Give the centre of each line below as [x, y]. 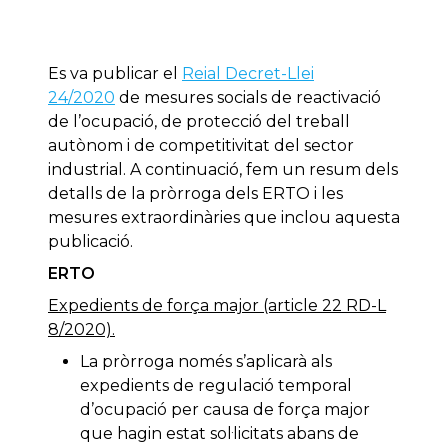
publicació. [90, 242]
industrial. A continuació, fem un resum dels [223, 170]
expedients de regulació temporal [216, 386]
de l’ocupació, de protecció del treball [199, 122]
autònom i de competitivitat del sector [201, 146]
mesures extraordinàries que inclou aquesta [224, 218]
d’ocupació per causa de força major [225, 410]
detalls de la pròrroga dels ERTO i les [195, 194]
